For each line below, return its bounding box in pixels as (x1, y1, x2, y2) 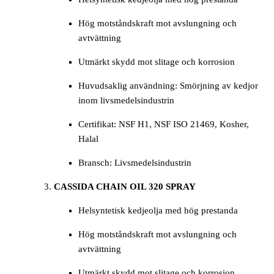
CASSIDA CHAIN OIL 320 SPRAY (54, 182, 196, 192)
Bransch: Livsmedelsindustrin (78, 158, 191, 168)
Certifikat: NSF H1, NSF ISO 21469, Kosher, (78, 119, 249, 130)
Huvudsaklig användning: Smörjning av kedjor (78, 81, 258, 91)
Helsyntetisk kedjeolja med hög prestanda (78, 206, 238, 216)
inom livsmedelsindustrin (78, 95, 174, 106)
